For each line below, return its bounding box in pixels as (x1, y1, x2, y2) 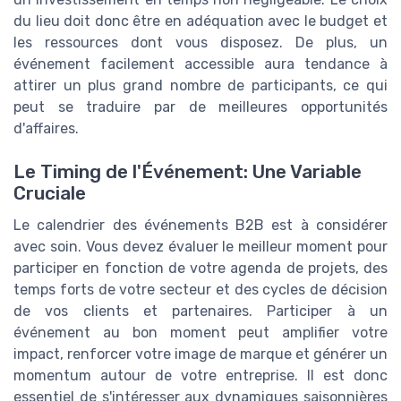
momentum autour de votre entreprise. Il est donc (13, 367, 388, 385)
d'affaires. (13, 119, 79, 137)
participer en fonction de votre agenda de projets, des (13, 260, 388, 277)
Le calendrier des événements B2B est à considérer (13, 217, 388, 235)
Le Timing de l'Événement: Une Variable (13, 161, 362, 183)
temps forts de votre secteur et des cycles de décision (13, 281, 388, 299)
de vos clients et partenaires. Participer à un (13, 303, 388, 320)
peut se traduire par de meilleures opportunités (13, 98, 388, 115)
